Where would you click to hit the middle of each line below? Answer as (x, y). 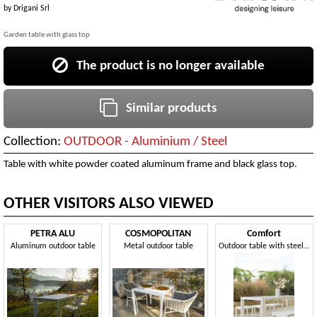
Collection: (34, 142)
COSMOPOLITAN (158, 234)
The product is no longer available (166, 66)
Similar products (167, 108)
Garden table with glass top (47, 35)
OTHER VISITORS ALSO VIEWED (109, 204)
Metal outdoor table (158, 247)
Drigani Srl (31, 8)
